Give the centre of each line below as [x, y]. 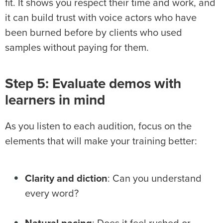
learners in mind [55, 101]
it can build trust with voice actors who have [101, 18]
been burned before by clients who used [94, 33]
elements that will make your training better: [102, 142]
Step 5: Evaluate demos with [93, 84]
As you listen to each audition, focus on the [98, 127]
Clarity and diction [66, 179]
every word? [52, 194]
